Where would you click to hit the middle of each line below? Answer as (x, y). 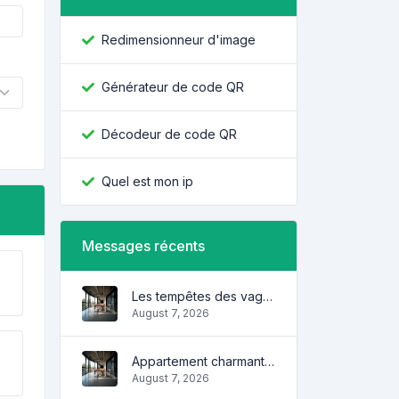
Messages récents (143, 246)
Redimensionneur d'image (179, 40)
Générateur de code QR (173, 87)
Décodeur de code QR (169, 134)
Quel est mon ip (147, 181)
